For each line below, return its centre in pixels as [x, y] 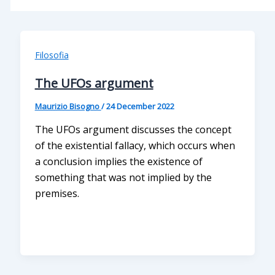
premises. [57, 193]
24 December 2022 [140, 106]
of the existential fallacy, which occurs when [135, 145]
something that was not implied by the [123, 177]
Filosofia [52, 55]
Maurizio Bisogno [68, 106]
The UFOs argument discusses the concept [133, 129]
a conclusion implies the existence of [118, 161]
